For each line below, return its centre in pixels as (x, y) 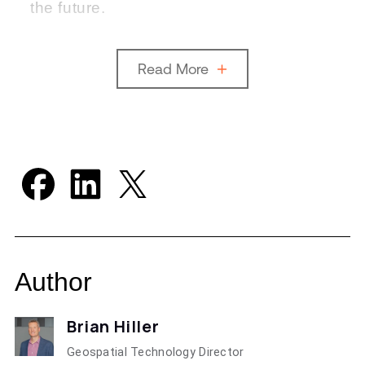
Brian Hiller (113, 326)
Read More (177, 68)
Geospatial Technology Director (156, 352)
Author (53, 281)
